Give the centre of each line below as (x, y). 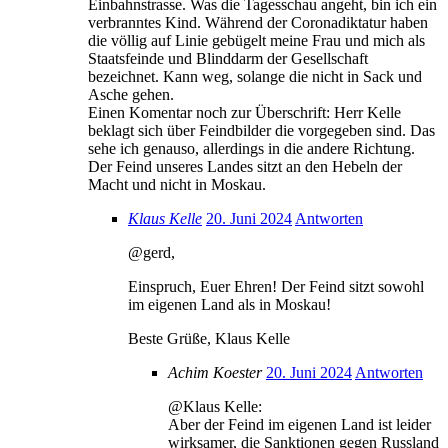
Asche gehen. (131, 94)
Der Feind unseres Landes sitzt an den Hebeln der (245, 166)
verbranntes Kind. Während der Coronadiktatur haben (258, 22)
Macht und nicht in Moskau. (177, 184)
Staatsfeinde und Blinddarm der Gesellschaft (228, 58)
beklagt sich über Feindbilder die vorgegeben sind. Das (261, 130)
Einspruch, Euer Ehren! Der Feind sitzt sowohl (276, 286)
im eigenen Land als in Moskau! (229, 304)
